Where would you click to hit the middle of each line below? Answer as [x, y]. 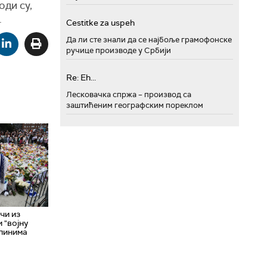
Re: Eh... [81, 77]
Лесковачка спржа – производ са [129, 94]
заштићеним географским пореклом [135, 105]
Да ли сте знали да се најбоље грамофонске [149, 40]
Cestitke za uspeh [100, 23]
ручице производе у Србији [119, 50]
